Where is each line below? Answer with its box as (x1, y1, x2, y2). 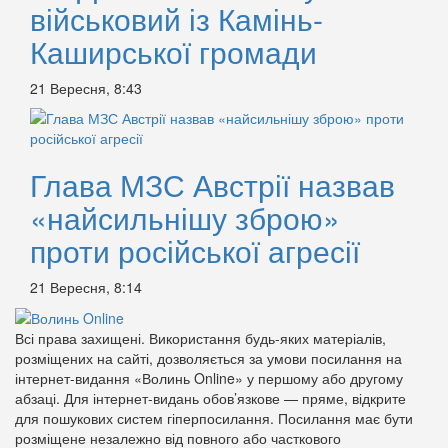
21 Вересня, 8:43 (30, 77, 142, 98)
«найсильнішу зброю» (30, 195, 340, 239)
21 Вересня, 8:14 (30, 276, 142, 297)
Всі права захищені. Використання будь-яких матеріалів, (15, 327, 386, 348)
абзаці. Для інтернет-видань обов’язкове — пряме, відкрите (15, 387, 406, 408)
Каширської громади (30, 29, 317, 73)
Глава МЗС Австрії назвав (30, 162, 395, 206)
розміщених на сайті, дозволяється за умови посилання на (15, 347, 402, 368)
